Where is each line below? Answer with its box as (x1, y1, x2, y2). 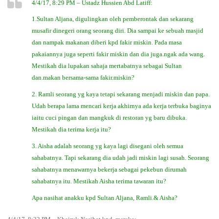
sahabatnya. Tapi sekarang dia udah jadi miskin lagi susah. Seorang (32, 153, 209, 161)
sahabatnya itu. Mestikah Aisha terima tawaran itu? (32, 177, 166, 185)
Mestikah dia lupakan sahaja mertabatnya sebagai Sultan (32, 62, 182, 70)
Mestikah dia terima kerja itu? (32, 126, 111, 133)
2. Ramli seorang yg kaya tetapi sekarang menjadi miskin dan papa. (32, 90, 210, 98)
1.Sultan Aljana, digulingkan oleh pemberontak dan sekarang (32, 15, 194, 23)
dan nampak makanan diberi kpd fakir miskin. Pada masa (32, 39, 182, 46)
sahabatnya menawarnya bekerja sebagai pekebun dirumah (32, 165, 187, 173)
